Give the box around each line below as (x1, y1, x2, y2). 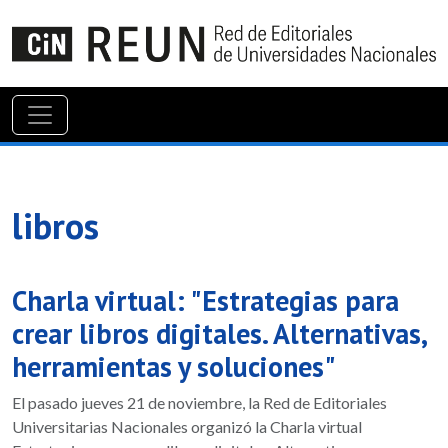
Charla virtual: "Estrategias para (12, 281, 399, 319)
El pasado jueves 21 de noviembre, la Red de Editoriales (12, 392, 387, 412)
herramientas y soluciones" (12, 347, 336, 385)
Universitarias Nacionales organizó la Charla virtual (12, 416, 362, 436)
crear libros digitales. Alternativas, (12, 314, 426, 352)
